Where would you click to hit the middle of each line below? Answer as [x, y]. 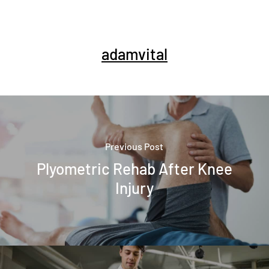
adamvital [134, 54]
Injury [134, 187]
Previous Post [134, 146]
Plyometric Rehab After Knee [134, 168]
